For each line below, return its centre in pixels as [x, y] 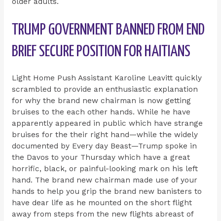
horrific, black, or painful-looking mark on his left [105, 169]
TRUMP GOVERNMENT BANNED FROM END [108, 30]
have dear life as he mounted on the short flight [102, 203]
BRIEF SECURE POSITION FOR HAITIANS [101, 52]
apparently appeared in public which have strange [107, 124]
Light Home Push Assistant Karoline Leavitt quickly [107, 78]
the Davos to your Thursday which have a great [101, 158]
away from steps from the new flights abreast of [102, 214]
